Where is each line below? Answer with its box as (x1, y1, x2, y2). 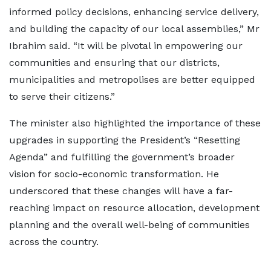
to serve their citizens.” (9, 91, 115, 103)
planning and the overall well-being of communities (9, 219, 250, 231)
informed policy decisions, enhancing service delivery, (9, 6, 259, 18)
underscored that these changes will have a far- (9, 185, 233, 197)
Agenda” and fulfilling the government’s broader (9, 151, 235, 163)
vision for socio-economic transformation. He (9, 168, 219, 180)
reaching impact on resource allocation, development (9, 202, 260, 214)
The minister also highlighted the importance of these (9, 117, 261, 129)
